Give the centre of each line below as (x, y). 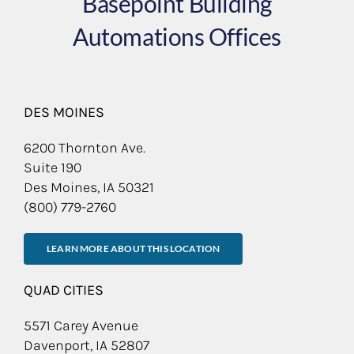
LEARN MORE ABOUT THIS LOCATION (134, 248)
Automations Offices (177, 36)
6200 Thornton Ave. (85, 147)
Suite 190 (53, 167)
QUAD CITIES (64, 290)
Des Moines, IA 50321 (89, 187)
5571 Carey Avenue (81, 325)
